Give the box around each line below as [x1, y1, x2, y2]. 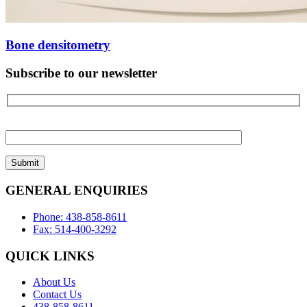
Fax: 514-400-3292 [33, 223, 116, 235]
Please [6, 119, 34, 131]
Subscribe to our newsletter [5, 66, 157, 81]
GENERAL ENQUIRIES [5, 183, 148, 198]
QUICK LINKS [5, 248, 95, 263]
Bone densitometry [5, 38, 110, 53]
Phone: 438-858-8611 [33, 210, 127, 223]
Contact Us [33, 288, 82, 301]
